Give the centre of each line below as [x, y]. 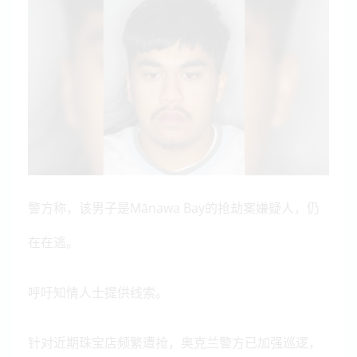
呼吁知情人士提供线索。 [98, 293]
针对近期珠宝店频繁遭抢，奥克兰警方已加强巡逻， [175, 343]
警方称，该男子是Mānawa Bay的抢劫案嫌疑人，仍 [174, 208]
